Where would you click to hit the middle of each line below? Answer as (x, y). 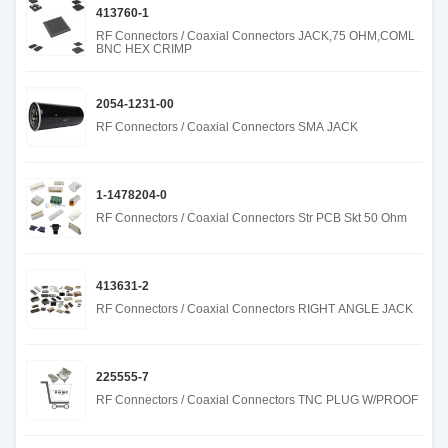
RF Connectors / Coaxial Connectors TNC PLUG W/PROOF (257, 400)
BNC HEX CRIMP (144, 49)
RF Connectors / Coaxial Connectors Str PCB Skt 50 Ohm (251, 218)
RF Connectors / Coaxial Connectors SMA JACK (227, 127)
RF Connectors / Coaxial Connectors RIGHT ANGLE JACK (254, 309)
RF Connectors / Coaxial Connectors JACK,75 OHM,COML (255, 36)
